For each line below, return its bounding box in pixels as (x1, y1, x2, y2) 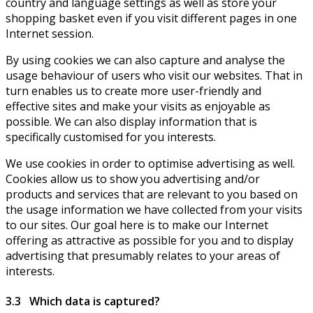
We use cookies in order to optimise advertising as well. (6, 155, 295, 171)
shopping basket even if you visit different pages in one (6, 10, 297, 26)
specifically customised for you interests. (6, 129, 216, 145)
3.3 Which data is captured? (6, 293, 160, 309)
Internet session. (6, 25, 94, 41)
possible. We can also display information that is (6, 113, 257, 129)
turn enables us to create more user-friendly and (6, 82, 261, 99)
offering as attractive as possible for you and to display (6, 232, 293, 248)
